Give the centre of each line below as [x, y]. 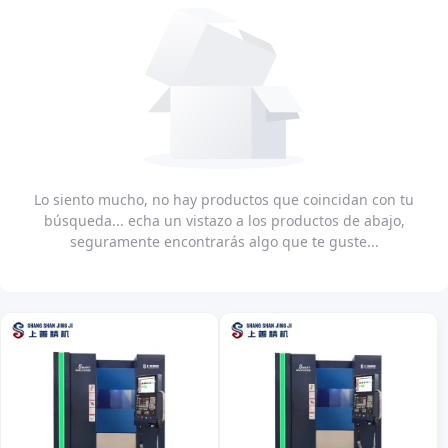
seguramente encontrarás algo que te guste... [224, 242]
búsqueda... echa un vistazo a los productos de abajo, [224, 221]
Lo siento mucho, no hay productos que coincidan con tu [224, 200]
